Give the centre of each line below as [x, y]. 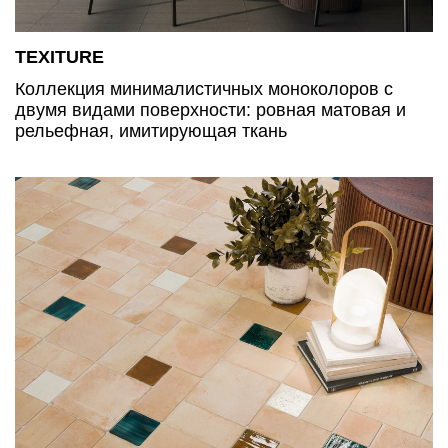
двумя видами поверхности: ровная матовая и [210, 109]
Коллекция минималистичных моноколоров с [204, 88]
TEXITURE [59, 56]
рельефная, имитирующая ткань [151, 130]
